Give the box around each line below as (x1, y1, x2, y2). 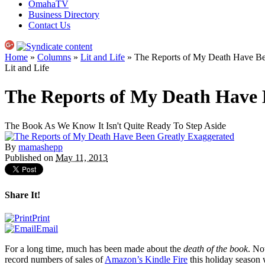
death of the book (183, 244, 248, 254)
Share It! (5, 190, 40, 201)
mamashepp (18, 141, 63, 152)
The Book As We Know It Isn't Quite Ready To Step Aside (5, 120, 226, 131)
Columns (37, 52, 71, 62)
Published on (5, 152, 56, 163)
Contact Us (28, 20, 70, 30)
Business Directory (28, 9, 99, 20)
